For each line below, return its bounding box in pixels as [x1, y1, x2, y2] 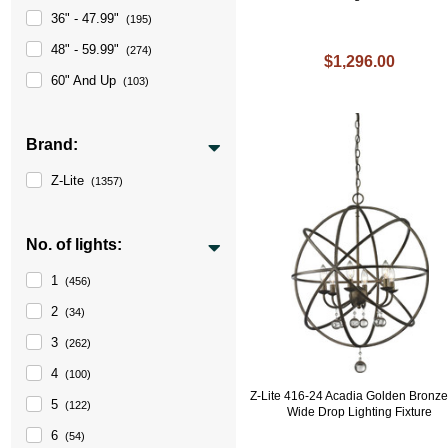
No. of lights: [26, 235, 123, 253]
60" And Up [51, 72, 117, 88]
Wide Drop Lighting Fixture [287, 404, 433, 419]
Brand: [26, 135, 79, 153]
